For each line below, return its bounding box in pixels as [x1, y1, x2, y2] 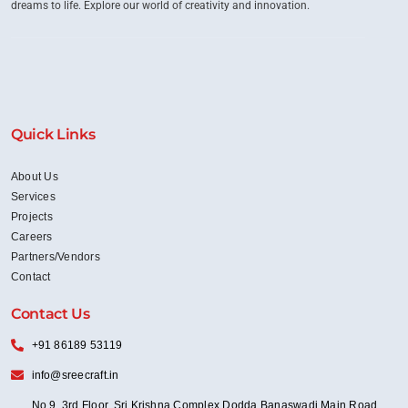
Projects [11, 210, 53, 224]
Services [11, 190, 56, 204]
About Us [11, 170, 58, 184]
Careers [11, 230, 53, 244]
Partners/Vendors [11, 250, 100, 264]
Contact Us [11, 305, 90, 323]
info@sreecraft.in [31, 369, 119, 382]
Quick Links [11, 126, 96, 144]
